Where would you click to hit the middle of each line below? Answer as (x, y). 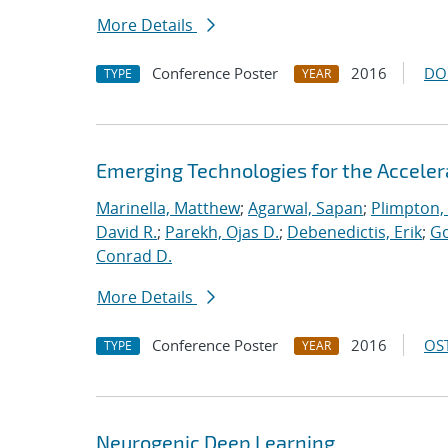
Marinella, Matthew (168, 208)
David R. (126, 232)
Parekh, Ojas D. (222, 232)
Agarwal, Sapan (305, 208)
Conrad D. (134, 256)
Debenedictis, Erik (354, 232)
